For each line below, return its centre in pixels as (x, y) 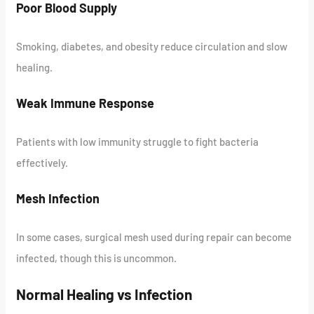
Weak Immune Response (86, 103)
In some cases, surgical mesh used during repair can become (154, 237)
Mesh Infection (58, 198)
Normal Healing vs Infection (104, 294)
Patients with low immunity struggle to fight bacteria (138, 141)
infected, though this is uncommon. (97, 258)
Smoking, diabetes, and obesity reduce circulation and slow (152, 46)
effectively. (42, 162)
